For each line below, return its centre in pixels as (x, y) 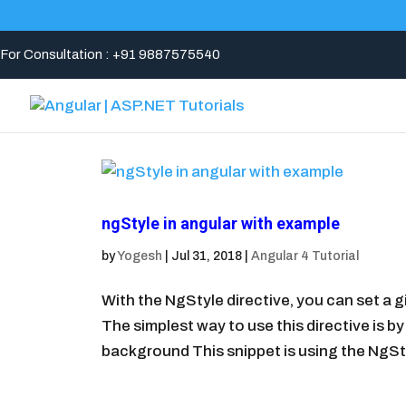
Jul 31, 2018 (207, 256)
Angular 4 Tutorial (305, 256)
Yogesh (140, 256)
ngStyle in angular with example (221, 223)
